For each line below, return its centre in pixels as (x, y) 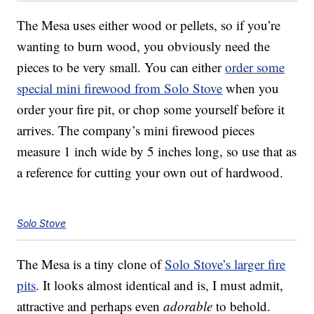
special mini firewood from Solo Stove (120, 88)
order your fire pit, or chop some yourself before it (151, 109)
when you (251, 88)
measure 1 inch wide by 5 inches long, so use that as (157, 151)
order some (255, 67)
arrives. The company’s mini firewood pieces (136, 130)
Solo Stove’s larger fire (225, 264)
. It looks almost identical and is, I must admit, (160, 285)
